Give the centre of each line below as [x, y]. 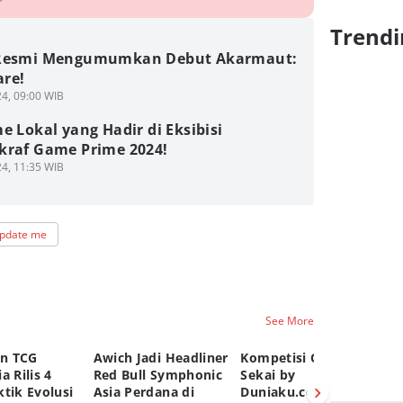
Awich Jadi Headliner [161, 358]
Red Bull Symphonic [157, 375]
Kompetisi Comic [296, 358]
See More [290, 320]
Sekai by [268, 375]
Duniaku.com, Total [304, 392]
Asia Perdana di [143, 392]
